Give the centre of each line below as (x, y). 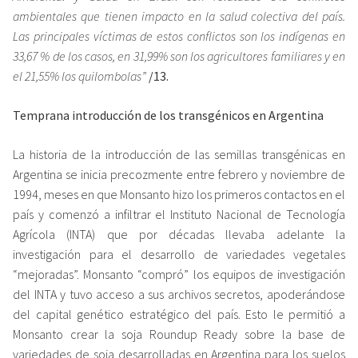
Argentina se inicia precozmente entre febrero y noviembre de (179, 174)
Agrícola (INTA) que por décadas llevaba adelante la (179, 234)
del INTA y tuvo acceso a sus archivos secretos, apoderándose (179, 294)
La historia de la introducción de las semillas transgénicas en (179, 154)
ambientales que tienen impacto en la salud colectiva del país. (179, 16)
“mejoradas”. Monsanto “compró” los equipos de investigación (179, 274)
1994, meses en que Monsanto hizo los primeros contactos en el (179, 194)
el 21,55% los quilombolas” (80, 76)
